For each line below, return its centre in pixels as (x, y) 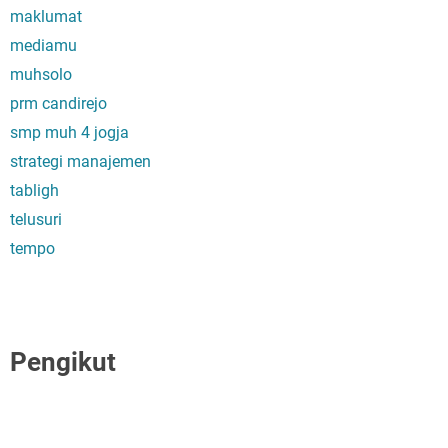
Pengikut (63, 361)
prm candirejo (58, 103)
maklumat (46, 16)
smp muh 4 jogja (69, 132)
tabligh (34, 190)
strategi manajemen (80, 161)
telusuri (36, 219)
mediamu (43, 45)
